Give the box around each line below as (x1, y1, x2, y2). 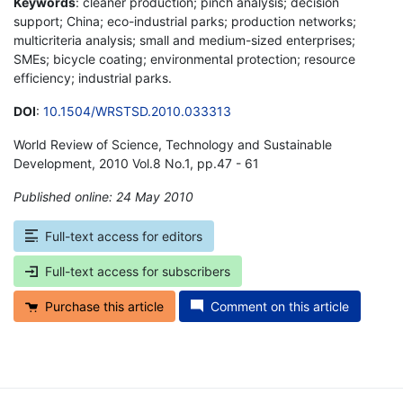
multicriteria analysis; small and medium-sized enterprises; (13, 31, 355, 48)
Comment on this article (210, 298, 349, 314)
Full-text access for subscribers (45, 263, 230, 279)
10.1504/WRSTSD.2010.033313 (43, 103, 231, 119)
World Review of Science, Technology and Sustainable (13, 136, 332, 152)
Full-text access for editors (45, 228, 202, 244)
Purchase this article (45, 298, 164, 314)
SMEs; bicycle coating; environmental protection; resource (13, 50, 355, 67)
